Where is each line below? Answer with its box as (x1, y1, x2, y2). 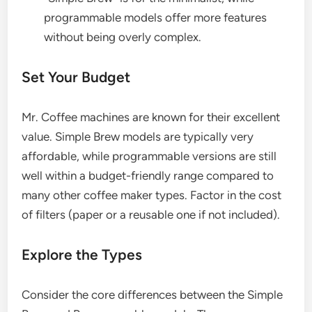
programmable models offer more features (44, 10, 267, 25)
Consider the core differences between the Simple (22, 288, 283, 302)
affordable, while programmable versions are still (22, 149, 277, 164)
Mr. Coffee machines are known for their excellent (22, 110, 281, 125)
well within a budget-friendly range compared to (22, 169, 274, 183)
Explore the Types (22, 246, 143, 264)
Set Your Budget (22, 68, 131, 86)
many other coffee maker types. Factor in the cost (22, 188, 282, 203)
